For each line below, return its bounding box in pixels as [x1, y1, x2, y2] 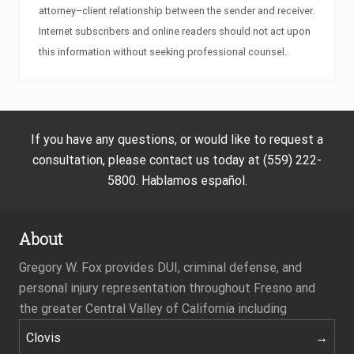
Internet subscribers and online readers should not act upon [39, 25, 311, 38]
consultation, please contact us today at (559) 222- [32, 152, 322, 168]
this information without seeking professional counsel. [39, 46, 287, 58]
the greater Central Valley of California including [19, 300, 287, 316]
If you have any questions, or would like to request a [31, 131, 323, 147]
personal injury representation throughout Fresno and [19, 280, 315, 296]
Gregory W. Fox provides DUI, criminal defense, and [19, 259, 302, 275]
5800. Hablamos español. [107, 172, 247, 188]
